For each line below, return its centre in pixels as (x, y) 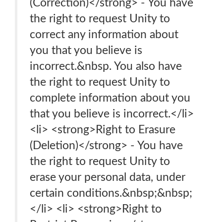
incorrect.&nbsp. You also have (106, 66)
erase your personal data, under (108, 177)
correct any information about (104, 34)
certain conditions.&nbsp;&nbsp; (111, 193)
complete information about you (110, 98)
